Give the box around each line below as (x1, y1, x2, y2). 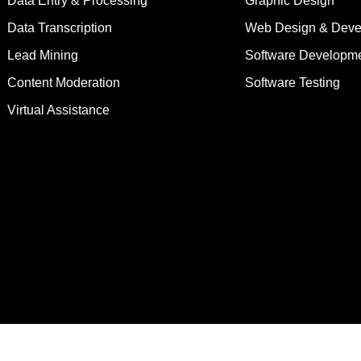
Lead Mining (6, 48, 78, 63)
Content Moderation (6, 76, 120, 90)
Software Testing (245, 76, 341, 90)
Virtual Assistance (6, 103, 110, 118)
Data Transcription (6, 21, 112, 35)
